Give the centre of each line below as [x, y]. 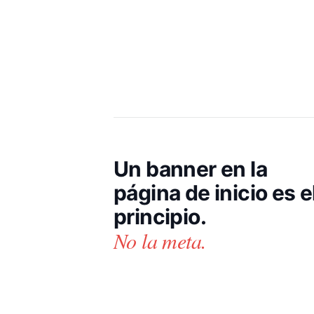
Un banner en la [190, 169]
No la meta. [160, 240]
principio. [160, 216]
